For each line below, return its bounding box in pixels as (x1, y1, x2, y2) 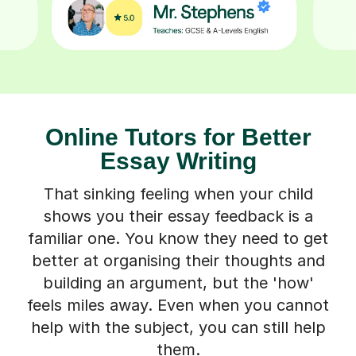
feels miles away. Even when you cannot (27, 295, 329, 315)
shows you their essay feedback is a (43, 206, 313, 226)
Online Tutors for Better (44, 123, 311, 150)
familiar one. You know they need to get (28, 228, 328, 248)
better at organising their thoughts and (31, 250, 325, 270)
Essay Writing (99, 147, 257, 174)
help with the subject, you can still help (30, 317, 326, 337)
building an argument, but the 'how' (42, 273, 314, 292)
